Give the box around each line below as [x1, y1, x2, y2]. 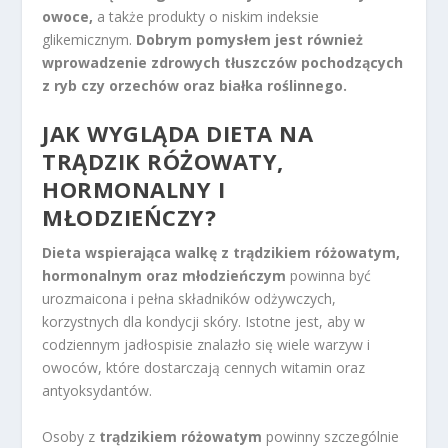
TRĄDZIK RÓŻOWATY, [42, 146, 284, 177]
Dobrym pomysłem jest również [136, 29, 364, 49]
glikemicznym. [42, 29, 137, 49]
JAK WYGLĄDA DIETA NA [42, 118, 314, 149]
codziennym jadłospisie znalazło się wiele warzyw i [42, 335, 371, 355]
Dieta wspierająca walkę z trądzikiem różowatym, [42, 243, 401, 263]
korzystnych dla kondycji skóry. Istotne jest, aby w [42, 312, 366, 332]
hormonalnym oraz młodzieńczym [42, 266, 287, 286]
